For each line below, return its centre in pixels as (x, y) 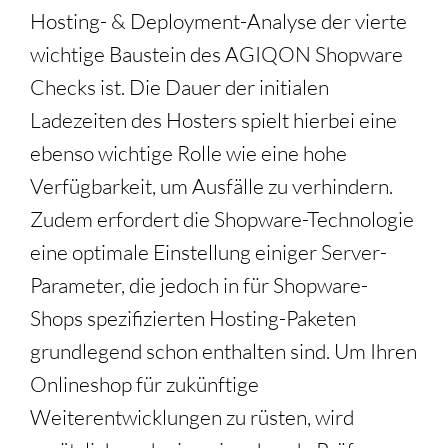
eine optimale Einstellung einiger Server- (208, 252)
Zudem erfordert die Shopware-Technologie (222, 219)
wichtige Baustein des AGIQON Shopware (216, 54)
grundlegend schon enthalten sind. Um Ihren (223, 351)
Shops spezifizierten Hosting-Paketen (193, 318)
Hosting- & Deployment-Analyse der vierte (218, 21)
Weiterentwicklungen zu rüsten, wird (192, 417)
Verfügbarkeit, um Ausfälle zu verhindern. (211, 186)
